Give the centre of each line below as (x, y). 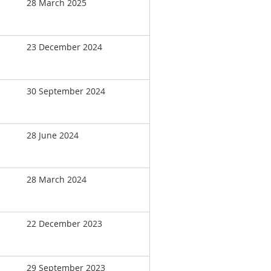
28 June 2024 (53, 135)
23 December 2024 (64, 47)
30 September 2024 (66, 91)
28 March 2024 (57, 179)
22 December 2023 (64, 224)
